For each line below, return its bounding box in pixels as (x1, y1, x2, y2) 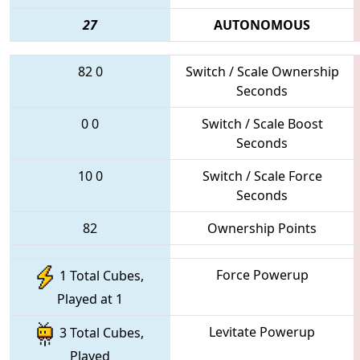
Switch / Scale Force (202, 166, 322, 185)
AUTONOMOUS (214, 15, 310, 34)
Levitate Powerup (209, 322, 315, 341)
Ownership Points (207, 219, 317, 237)
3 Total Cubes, (52, 324, 144, 342)
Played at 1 (57, 289, 123, 308)
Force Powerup (215, 265, 309, 284)
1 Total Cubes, (52, 267, 144, 285)
